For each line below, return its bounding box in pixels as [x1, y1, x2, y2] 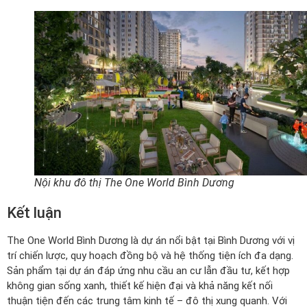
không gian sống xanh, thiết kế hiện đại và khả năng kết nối [7, 280, 273, 293]
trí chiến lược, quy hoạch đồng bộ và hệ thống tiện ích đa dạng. [7, 249, 293, 262]
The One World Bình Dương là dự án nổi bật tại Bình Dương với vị [7, 234, 295, 247]
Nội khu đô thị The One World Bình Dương [34, 176, 234, 190]
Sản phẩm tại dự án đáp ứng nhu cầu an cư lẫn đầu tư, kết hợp [7, 265, 290, 278]
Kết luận [7, 204, 62, 222]
